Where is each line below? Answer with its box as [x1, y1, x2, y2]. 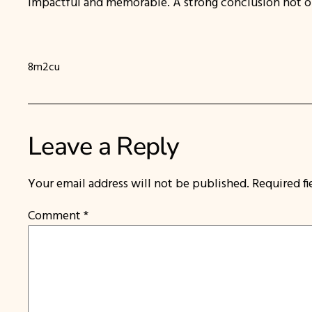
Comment [28, 207, 84, 224]
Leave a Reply [28, 130, 180, 164]
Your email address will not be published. [28, 175, 249, 192]
